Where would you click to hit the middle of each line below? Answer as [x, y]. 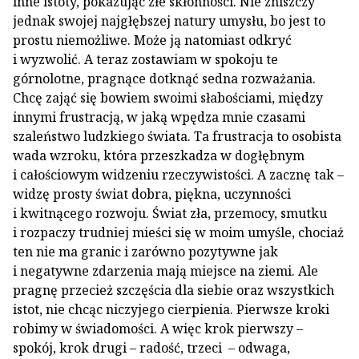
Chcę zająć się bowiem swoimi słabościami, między [168, 98]
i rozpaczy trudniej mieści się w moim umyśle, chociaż [178, 232]
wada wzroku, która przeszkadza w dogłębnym [159, 155]
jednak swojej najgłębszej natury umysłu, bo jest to [169, 21]
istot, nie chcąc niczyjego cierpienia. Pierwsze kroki [171, 309]
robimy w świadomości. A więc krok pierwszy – [158, 329]
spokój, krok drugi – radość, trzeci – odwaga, [151, 348]
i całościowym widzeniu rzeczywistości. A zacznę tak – [178, 175]
